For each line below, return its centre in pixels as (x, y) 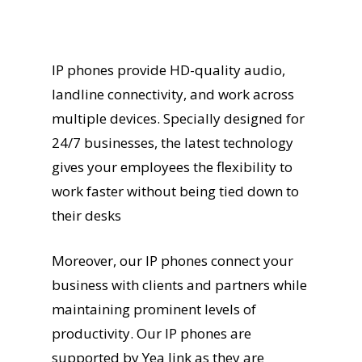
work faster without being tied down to (175, 191)
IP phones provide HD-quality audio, (168, 70)
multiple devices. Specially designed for (178, 118)
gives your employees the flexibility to (172, 167)
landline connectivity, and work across (173, 94)
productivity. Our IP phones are (152, 333)
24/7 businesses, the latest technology (173, 143)
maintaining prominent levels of (154, 309)
